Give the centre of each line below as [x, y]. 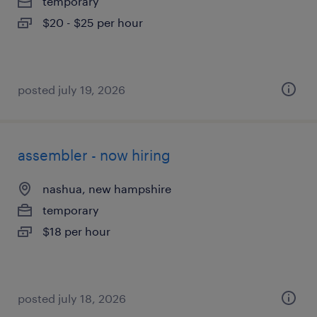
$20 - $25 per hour [93, 22]
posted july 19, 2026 [71, 90]
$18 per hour [76, 231]
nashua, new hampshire [107, 189]
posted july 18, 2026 [72, 298]
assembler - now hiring [94, 155]
